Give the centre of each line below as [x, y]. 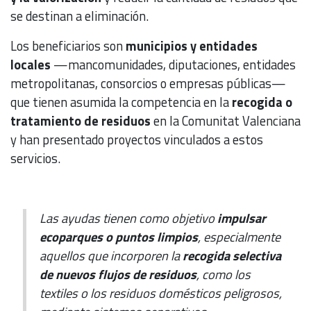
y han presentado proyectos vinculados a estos [137, 140]
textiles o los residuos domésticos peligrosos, [160, 293]
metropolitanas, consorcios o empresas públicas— [148, 84]
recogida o [262, 102]
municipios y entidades [192, 46]
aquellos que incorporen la [111, 256]
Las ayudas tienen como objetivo [128, 218]
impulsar [241, 218]
